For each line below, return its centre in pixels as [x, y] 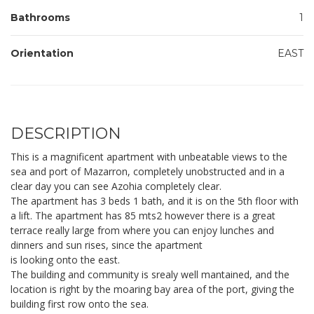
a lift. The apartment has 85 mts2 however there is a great [143, 216]
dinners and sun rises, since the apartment [108, 245]
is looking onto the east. [65, 260]
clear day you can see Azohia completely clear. [116, 186]
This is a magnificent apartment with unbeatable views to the [149, 157]
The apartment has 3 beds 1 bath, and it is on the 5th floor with [155, 201]
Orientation [42, 53]
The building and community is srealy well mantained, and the [150, 274]
